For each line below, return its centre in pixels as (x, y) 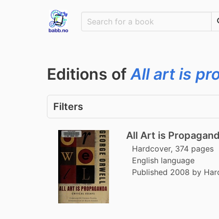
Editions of (89, 74)
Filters (68, 107)
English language (163, 160)
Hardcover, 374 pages (173, 149)
